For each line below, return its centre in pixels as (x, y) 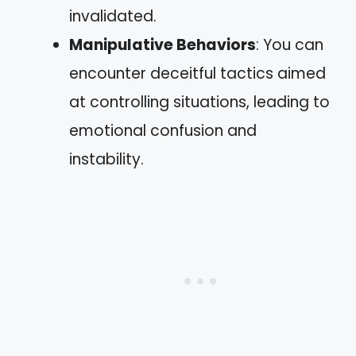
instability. (106, 159)
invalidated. (113, 16)
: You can (290, 45)
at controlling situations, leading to (199, 102)
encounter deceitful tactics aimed (197, 74)
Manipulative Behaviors (163, 45)
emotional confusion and (163, 131)
